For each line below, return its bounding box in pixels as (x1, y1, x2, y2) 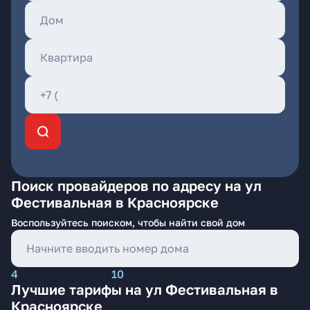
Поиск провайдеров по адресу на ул (11, 177, 262, 194)
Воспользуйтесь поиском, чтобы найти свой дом (11, 217, 245, 228)
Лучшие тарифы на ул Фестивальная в (11, 281, 278, 298)
